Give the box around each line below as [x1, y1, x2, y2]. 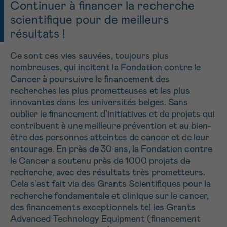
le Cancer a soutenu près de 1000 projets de [10, 156, 190, 166]
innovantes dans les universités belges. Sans [10, 98, 188, 107]
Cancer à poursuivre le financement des [10, 74, 170, 84]
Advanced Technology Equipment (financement [10, 214, 201, 224]
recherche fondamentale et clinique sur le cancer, [10, 191, 209, 201]
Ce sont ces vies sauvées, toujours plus [10, 51, 169, 61]
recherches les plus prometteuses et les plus [10, 86, 190, 96]
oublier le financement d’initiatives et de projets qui [10, 109, 215, 119]
